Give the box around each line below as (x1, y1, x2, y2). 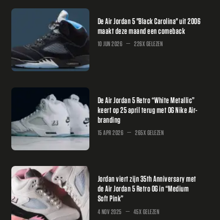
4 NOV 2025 (97, 207, 122, 215)
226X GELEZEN (134, 40, 163, 48)
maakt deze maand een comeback (97, 26, 186, 35)
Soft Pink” (97, 194, 124, 203)
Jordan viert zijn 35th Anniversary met (97, 174, 196, 183)
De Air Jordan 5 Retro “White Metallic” (97, 95, 195, 104)
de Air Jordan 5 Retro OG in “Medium (97, 184, 189, 193)
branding (97, 115, 121, 124)
